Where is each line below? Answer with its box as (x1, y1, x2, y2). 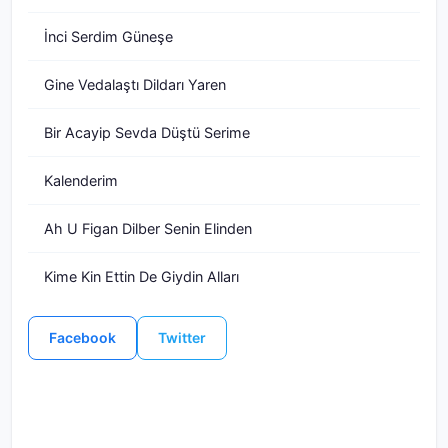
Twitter (158, 329, 206, 346)
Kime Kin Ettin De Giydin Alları (44, 268, 239, 285)
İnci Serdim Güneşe (44, 28, 173, 45)
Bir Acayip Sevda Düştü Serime (44, 124, 250, 141)
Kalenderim (44, 172, 118, 189)
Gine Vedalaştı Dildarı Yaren (44, 76, 226, 93)
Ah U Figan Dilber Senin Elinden (44, 220, 252, 237)
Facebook (49, 329, 116, 346)
